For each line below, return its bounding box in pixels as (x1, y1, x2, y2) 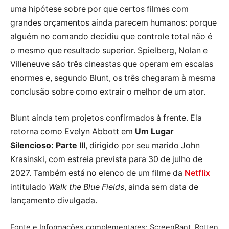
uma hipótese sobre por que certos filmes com (10, 4, 189, 14)
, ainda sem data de (124, 182, 198, 192)
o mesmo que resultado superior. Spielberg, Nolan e (10, 45, 208, 55)
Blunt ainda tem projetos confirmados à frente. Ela (10, 113, 202, 123)
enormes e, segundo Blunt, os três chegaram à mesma (10, 73, 216, 83)
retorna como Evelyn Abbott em (10, 127, 135, 137)
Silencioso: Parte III (10, 141, 85, 151)
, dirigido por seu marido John (85, 141, 200, 151)
